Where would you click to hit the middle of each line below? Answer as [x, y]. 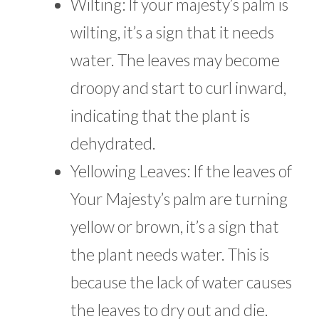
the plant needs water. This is [170, 255]
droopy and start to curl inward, [178, 88]
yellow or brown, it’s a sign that [175, 227]
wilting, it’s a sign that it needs [172, 32]
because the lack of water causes [181, 282]
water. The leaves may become [175, 60]
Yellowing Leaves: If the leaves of [181, 171]
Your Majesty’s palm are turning [179, 199]
